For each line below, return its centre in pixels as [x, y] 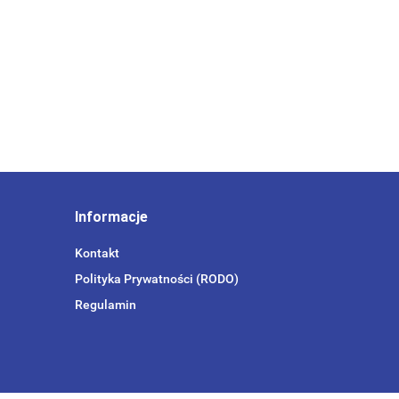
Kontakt [97, 253]
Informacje [111, 217]
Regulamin [105, 305]
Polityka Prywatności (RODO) [156, 279]
